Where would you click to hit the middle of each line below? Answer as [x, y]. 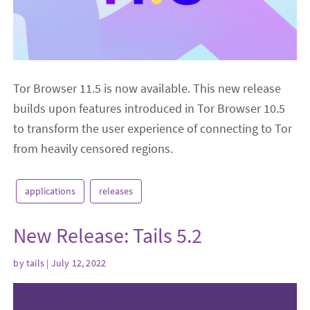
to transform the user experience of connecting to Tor [153, 128]
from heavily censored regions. [93, 148]
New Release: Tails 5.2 [108, 235]
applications [51, 191]
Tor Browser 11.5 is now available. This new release [147, 88]
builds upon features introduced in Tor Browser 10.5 [149, 108]
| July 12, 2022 [75, 263]
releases [116, 191]
